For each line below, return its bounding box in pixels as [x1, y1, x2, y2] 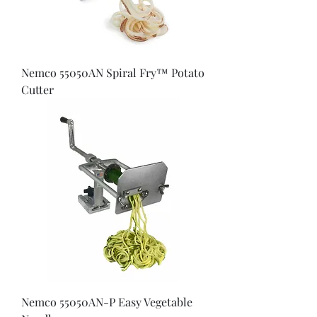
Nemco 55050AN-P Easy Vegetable [21, 294, 192, 309]
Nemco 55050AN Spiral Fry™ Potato [21, 65, 204, 80]
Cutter [21, 82, 54, 97]
